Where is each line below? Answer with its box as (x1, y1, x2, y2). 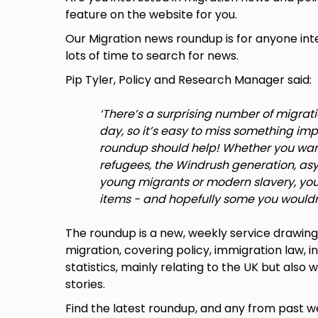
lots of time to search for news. (65, 48, 238, 65)
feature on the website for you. (65, 6, 237, 23)
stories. (65, 276, 105, 293)
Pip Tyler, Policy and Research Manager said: (65, 72, 312, 89)
